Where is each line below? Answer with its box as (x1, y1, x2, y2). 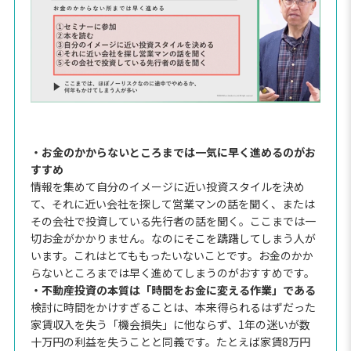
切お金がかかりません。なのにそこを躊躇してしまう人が (30, 230, 316, 246)
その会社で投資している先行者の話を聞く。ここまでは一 (30, 212, 316, 229)
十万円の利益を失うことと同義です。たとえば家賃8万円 (30, 333, 310, 349)
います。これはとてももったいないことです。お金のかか (30, 247, 313, 263)
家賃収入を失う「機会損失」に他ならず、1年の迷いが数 (30, 316, 310, 332)
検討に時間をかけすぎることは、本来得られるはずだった (30, 299, 316, 315)
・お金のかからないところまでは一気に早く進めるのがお (30, 143, 316, 160)
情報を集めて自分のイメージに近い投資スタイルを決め (30, 178, 305, 194)
